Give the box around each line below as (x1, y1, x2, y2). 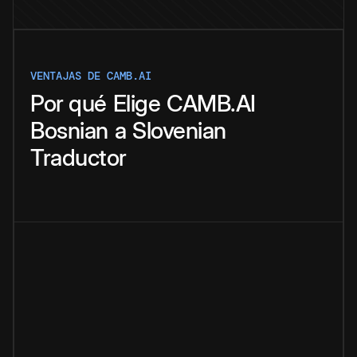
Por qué (30, 89, 107, 118)
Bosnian (30, 116, 108, 145)
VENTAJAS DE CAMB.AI (30, 69, 151, 84)
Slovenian (132, 116, 226, 145)
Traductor (30, 143, 127, 172)
